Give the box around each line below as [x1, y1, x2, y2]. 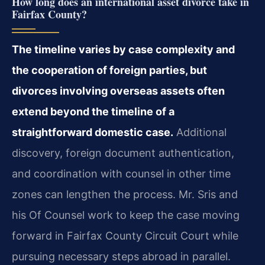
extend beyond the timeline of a [12, 105, 174, 118]
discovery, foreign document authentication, [12, 147, 234, 160]
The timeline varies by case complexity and [12, 43, 235, 56]
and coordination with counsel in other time [12, 167, 231, 180]
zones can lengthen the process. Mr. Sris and [12, 188, 238, 201]
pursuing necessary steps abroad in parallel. [12, 250, 231, 263]
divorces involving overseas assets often [12, 85, 225, 98]
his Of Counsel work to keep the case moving [12, 209, 240, 222]
